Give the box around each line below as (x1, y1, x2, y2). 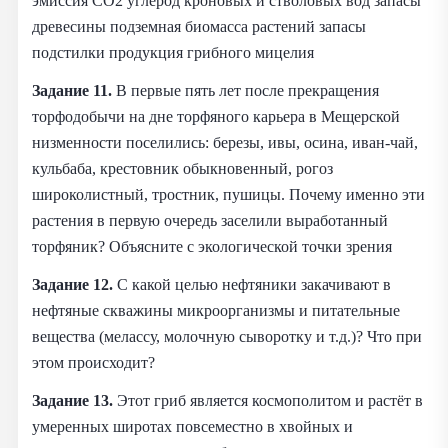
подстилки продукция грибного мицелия (32, 42, 314, 62)
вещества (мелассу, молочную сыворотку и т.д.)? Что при (32, 326, 422, 346)
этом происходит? (32, 352, 155, 372)
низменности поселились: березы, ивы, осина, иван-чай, (32, 132, 418, 152)
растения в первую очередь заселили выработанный (32, 210, 388, 230)
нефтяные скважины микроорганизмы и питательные (32, 300, 400, 320)
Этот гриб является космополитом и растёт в (113, 390, 423, 410)
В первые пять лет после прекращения (112, 80, 379, 100)
